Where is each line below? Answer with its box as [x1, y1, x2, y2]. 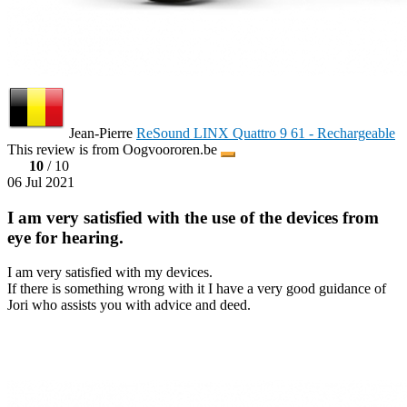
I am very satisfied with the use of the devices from [7, 207, 379, 227]
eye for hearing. [7, 227, 124, 247]
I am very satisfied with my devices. [7, 264, 213, 281]
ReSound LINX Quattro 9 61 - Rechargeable [136, 124, 395, 141]
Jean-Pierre [65, 124, 136, 141]
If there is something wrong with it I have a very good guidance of [7, 281, 386, 297]
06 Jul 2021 [7, 174, 74, 190]
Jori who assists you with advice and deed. [7, 297, 251, 313]
